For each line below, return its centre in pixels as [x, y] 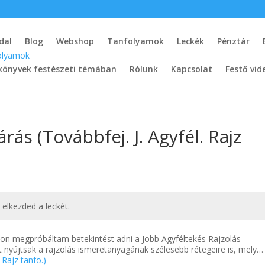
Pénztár [234, 41]
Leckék [191, 41]
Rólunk [144, 69]
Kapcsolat [192, 69]
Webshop [75, 41]
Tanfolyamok [136, 41]
